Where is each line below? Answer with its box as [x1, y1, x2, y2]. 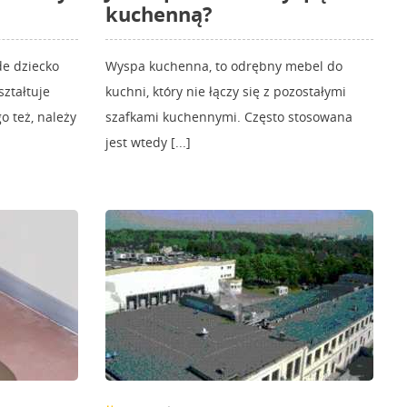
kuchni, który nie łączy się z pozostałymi [105, 83, 346, 101]
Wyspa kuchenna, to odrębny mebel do [105, 57, 342, 75]
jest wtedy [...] [105, 134, 191, 152]
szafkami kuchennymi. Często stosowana [105, 108, 352, 126]
